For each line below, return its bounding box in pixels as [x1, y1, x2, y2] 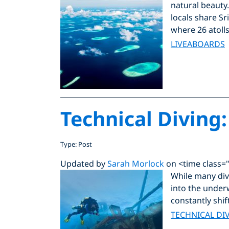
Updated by [60, 157, 107, 169]
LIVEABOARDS [171, 38, 225, 50]
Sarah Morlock [107, 157, 164, 169]
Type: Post [60, 139, 92, 149]
